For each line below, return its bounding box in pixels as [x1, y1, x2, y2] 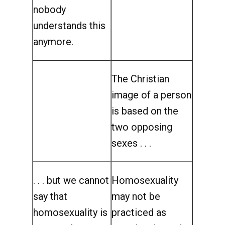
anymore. [33, 36, 73, 48]
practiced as [111, 206, 166, 218]
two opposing [111, 121, 172, 133]
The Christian [111, 73, 169, 85]
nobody [33, 4, 66, 16]
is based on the [111, 105, 178, 117]
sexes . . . [111, 137, 151, 149]
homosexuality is [33, 206, 107, 218]
